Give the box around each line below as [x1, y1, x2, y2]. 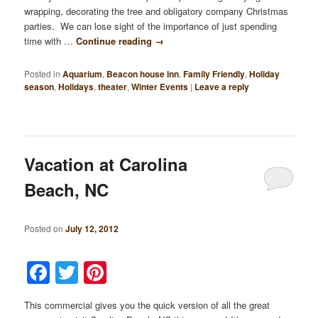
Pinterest [106, 256, 205, 290]
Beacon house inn [106, 67, 180, 81]
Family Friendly [183, 67, 246, 81]
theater [98, 80, 128, 94]
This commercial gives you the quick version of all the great [24, 298, 270, 312]
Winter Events [131, 80, 189, 94]
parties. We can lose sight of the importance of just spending [24, 18, 278, 33]
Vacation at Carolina [24, 152, 188, 177]
